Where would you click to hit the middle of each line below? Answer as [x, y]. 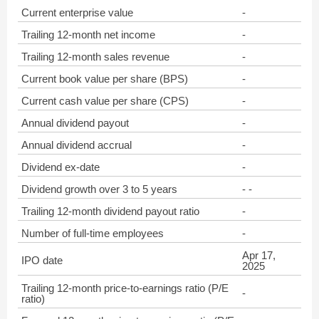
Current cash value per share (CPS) [105, 101]
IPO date [42, 260]
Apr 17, [259, 255]
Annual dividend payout [75, 123]
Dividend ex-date [61, 167]
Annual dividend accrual [77, 145]
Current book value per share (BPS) [105, 79]
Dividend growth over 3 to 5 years [99, 189]
